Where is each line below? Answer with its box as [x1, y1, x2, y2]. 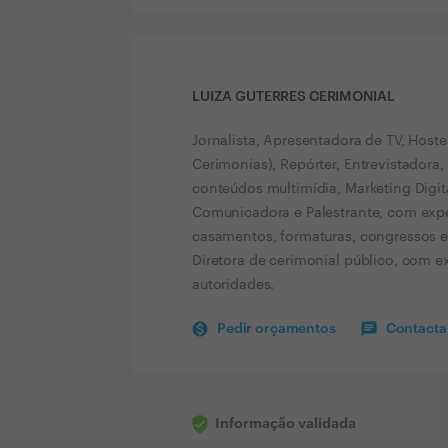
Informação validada [215, 416, 356, 430]
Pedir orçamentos [217, 322, 336, 336]
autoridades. [192, 278, 275, 292]
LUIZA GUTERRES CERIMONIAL [192, 90, 395, 104]
